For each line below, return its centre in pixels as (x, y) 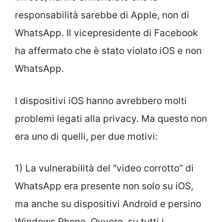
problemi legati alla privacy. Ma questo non (111, 118)
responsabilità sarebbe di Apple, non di (102, 15)
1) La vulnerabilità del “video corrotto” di (104, 168)
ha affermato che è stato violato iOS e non (108, 51)
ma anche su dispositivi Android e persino (108, 204)
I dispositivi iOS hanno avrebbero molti (101, 101)
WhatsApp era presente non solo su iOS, (104, 186)
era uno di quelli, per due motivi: (86, 136)
